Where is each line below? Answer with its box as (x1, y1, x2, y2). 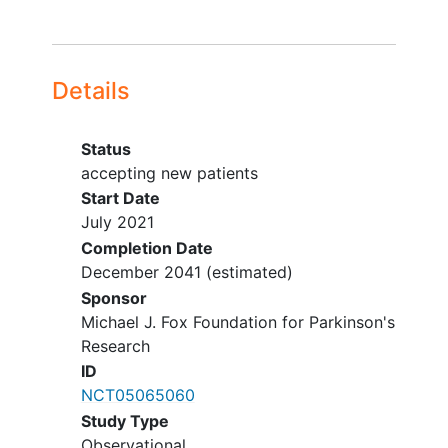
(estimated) (200, 262, 293, 283)
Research (80, 335, 150, 356)
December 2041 (80, 262, 201, 283)
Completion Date (80, 238, 213, 259)
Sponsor (80, 287, 147, 308)
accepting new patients (80, 162, 258, 183)
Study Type (80, 410, 169, 431)
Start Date (80, 188, 160, 209)
